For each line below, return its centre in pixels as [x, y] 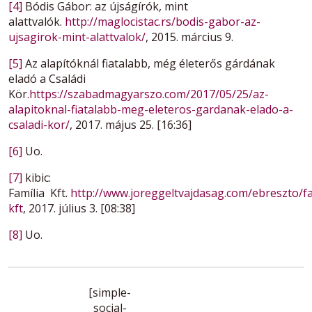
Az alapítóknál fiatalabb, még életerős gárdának [149, 64]
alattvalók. [37, 22]
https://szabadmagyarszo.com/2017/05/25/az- [149, 94]
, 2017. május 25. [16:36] [131, 125]
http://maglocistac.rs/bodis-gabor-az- [163, 22]
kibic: [37, 178]
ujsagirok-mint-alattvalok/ [77, 37]
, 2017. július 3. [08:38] [79, 209]
